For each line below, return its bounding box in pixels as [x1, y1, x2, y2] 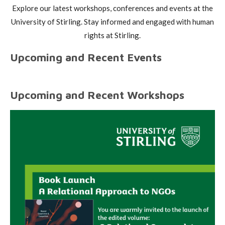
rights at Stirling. [84, 31, 141, 40]
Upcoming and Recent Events [10, 51, 162, 64]
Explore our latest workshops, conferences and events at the [12, 4, 213, 13]
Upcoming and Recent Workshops [10, 88, 184, 101]
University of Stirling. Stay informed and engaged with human [11, 17, 214, 26]
